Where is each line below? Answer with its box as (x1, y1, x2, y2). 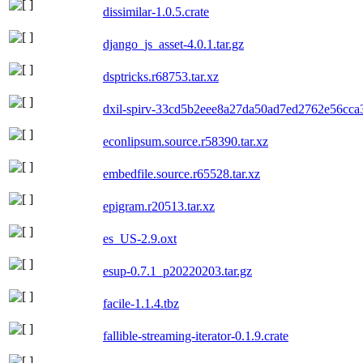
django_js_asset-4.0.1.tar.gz (103, 36, 244, 51)
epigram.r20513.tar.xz (103, 199, 215, 213)
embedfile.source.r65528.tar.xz (103, 166, 260, 181)
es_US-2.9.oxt (103, 231, 177, 246)
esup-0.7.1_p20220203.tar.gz (103, 263, 252, 278)
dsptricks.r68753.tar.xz (103, 69, 219, 83)
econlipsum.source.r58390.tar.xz (103, 134, 268, 148)
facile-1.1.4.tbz (103, 296, 179, 310)
